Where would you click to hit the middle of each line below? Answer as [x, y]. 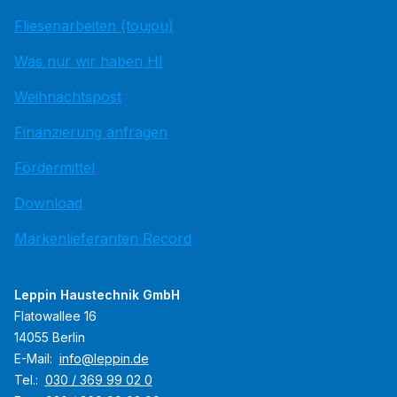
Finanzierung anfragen [91, 132]
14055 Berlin [50, 337]
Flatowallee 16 [55, 315]
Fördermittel [54, 167]
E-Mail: [35, 358]
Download [48, 202]
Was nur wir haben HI [89, 61]
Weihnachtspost [68, 96]
